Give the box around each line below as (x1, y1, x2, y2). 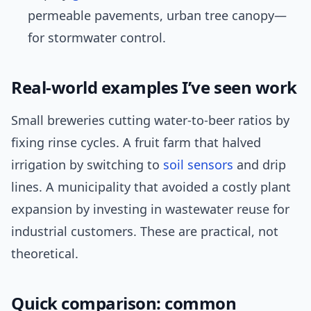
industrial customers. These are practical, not (11, 223, 278, 240)
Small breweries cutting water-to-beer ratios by (11, 112, 289, 129)
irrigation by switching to (11, 156, 163, 174)
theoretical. (11, 245, 78, 262)
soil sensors (163, 156, 233, 174)
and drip (233, 156, 286, 174)
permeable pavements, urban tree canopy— (28, 7, 287, 24)
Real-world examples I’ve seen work (11, 76, 297, 99)
